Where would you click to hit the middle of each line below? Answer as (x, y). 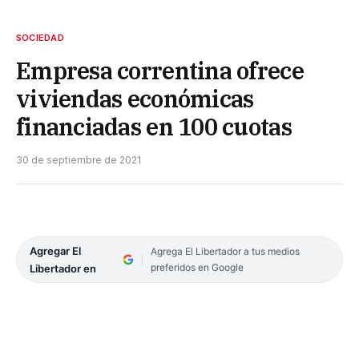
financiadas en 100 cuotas (154, 126)
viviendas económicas (135, 98)
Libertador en (63, 268)
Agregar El (55, 250)
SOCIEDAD (40, 37)
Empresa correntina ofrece (160, 70)
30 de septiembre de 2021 (79, 159)
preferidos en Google (197, 267)
